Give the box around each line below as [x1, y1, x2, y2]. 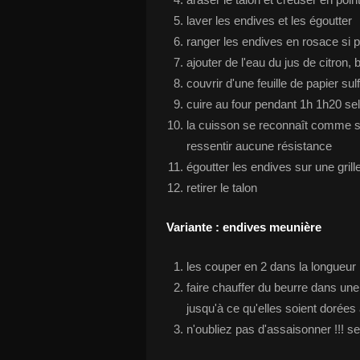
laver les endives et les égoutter [186, 14, 352, 27]
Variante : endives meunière [166, 220, 321, 234]
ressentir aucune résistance [186, 139, 332, 153]
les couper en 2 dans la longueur [186, 260, 356, 273]
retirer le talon [186, 181, 257, 194]
